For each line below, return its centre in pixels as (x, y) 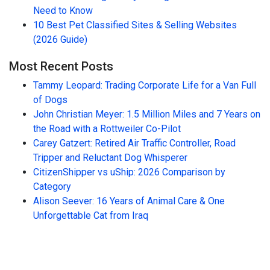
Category (52, 187)
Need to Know (63, 11)
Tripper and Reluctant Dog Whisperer (110, 158)
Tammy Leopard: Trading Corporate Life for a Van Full (145, 85)
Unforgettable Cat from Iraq (91, 215)
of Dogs (50, 100)
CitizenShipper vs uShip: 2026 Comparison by (129, 172)
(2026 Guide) (60, 39)
